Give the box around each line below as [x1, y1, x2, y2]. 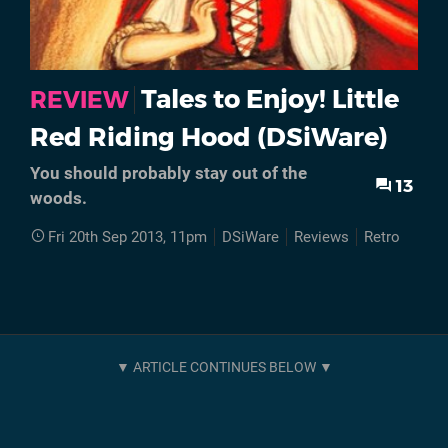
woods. [30, 188, 87, 209]
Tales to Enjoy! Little [141, 83, 399, 115]
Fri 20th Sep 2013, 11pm [48, 228, 207, 247]
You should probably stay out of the [30, 163, 307, 184]
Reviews [294, 228, 349, 247]
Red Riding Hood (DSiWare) [30, 121, 388, 153]
